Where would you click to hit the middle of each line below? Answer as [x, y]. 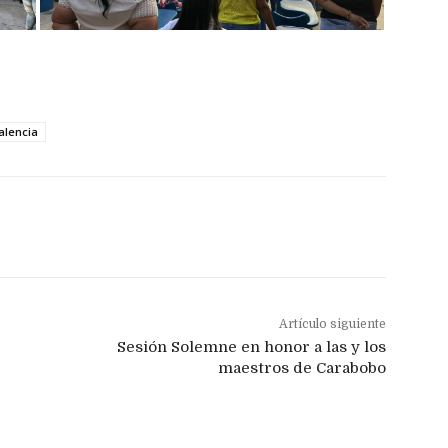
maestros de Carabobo [301, 368]
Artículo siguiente [332, 324]
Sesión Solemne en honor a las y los [251, 347]
